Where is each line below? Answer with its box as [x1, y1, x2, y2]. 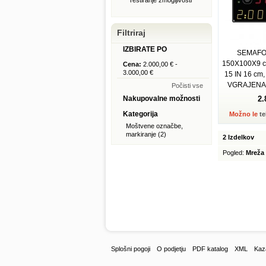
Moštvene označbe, [126, 122, 183, 129]
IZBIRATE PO [123, 45, 167, 53]
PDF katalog [192, 245, 228, 252]
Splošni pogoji [111, 245, 150, 252]
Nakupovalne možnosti [123, 94, 200, 103]
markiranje [126, 131, 156, 138]
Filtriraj [117, 28, 145, 37]
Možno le [229, 110, 259, 118]
